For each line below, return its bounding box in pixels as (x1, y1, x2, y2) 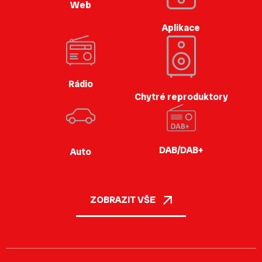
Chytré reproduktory (134, 90, 228, 103)
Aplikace (162, 22, 201, 35)
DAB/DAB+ (159, 143, 204, 156)
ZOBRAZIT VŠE (90, 194, 157, 206)
